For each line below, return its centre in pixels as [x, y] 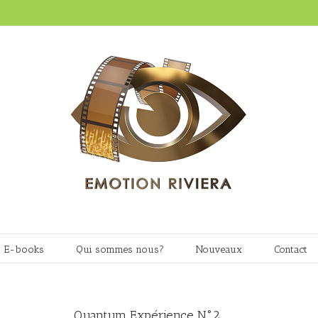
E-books [24, 249]
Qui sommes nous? [120, 249]
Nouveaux [219, 249]
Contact [291, 249]
